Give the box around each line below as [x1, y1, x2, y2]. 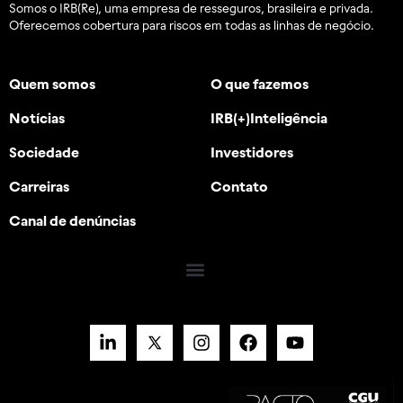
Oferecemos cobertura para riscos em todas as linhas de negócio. [9, 17, 374, 32]
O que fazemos [210, 75, 309, 92]
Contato [210, 177, 268, 194]
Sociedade [9, 143, 79, 160]
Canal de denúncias [9, 211, 136, 228]
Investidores [210, 143, 293, 160]
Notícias [9, 109, 65, 126]
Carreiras [9, 177, 69, 194]
